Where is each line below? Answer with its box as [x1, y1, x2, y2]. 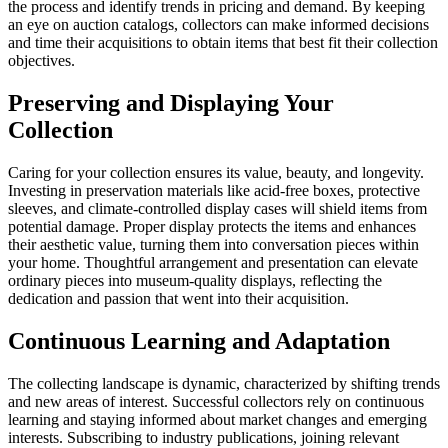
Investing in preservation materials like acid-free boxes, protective [8, 182, 420, 199]
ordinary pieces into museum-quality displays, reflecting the [8, 272, 382, 289]
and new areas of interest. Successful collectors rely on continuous [8, 392, 424, 410]
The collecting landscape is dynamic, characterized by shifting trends [8, 374, 440, 392]
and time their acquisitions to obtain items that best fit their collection [8, 34, 438, 52]
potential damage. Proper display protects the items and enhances [8, 218, 416, 235]
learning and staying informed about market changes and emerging [8, 410, 427, 428]
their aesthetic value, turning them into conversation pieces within [8, 236, 419, 253]
